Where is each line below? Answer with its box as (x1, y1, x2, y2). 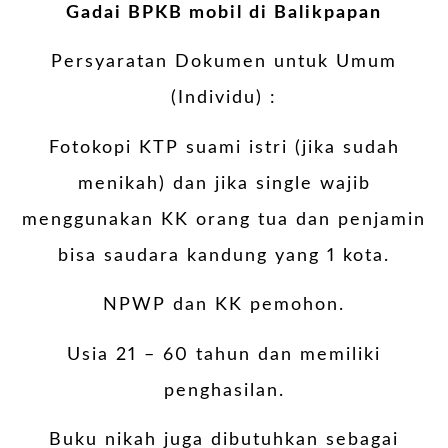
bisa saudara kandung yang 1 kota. (58, 246, 390, 265)
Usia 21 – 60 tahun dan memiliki (67, 345, 381, 364)
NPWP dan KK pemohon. (103, 296, 345, 315)
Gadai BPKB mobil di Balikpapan (66, 3, 382, 22)
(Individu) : (171, 89, 277, 108)
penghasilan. (163, 381, 285, 400)
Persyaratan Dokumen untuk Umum (51, 53, 397, 72)
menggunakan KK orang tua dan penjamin (22, 210, 426, 229)
